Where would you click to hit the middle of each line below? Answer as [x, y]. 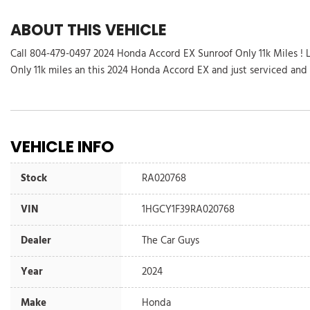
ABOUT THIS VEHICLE [89, 30]
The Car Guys [171, 240]
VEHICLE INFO [62, 146]
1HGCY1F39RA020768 [188, 209]
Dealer [36, 240]
